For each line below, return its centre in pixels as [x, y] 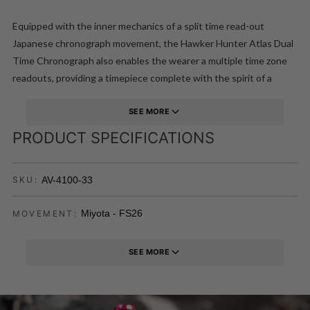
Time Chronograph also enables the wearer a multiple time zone [149, 60]
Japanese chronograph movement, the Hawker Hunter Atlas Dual [153, 43]
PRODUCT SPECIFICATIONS [113, 137]
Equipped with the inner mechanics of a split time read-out [138, 26]
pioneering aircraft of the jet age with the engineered [127, 95]
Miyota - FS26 [112, 213]
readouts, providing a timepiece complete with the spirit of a [142, 77]
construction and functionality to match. [99, 112]
